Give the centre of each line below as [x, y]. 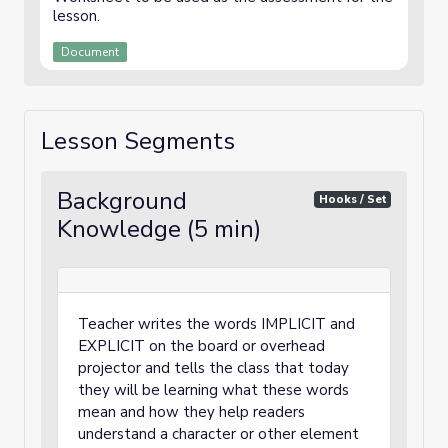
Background [122, 201]
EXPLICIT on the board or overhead [201, 346]
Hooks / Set [352, 199]
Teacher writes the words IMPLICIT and [216, 324]
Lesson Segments [138, 141]
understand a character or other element [218, 434]
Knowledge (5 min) [159, 229]
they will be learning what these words [213, 390]
